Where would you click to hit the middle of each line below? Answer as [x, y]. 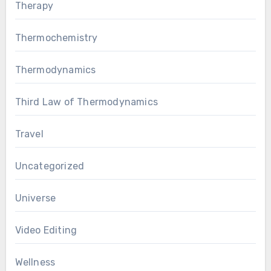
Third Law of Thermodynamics [86, 102]
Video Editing [46, 230]
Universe [35, 198]
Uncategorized [50, 166]
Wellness [35, 262]
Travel [29, 134]
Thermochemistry [56, 38]
